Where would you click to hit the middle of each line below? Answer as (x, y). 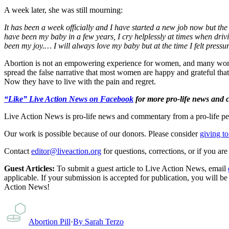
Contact (17, 151)
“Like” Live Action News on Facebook (69, 99)
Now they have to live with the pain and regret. (80, 81)
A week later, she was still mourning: (63, 10)
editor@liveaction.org (66, 151)
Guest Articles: (29, 168)
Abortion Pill (50, 221)
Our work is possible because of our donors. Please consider (101, 133)
